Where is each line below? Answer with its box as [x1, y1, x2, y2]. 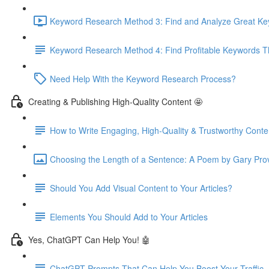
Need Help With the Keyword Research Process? [50, 72, 236, 85]
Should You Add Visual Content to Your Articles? [50, 181, 232, 194]
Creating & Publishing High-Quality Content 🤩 [28, 95, 202, 107]
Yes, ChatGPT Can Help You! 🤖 [28, 233, 150, 246]
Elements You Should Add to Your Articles [50, 210, 208, 223]
